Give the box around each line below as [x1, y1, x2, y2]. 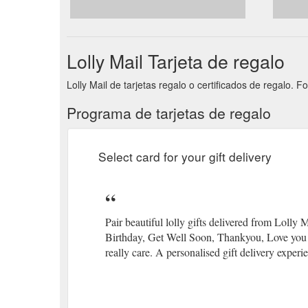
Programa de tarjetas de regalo [67, 102, 271, 123]
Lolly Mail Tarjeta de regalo [67, 47, 285, 74]
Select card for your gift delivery [98, 147, 272, 165]
